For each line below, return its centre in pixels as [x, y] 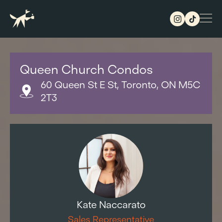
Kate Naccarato [111, 204]
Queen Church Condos [86, 69]
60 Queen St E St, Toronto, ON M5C [121, 84]
